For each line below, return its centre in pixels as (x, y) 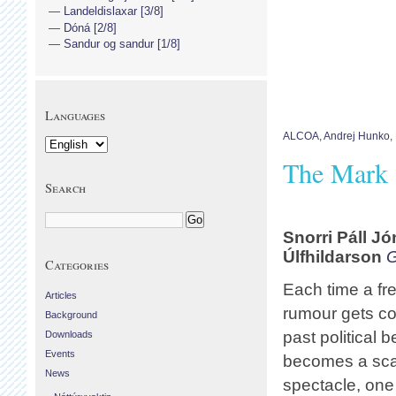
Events (60, 353)
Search (65, 187)
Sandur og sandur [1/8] (122, 43)
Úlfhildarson (335, 257)
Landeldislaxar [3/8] (114, 11)
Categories (77, 264)
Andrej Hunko (357, 137)
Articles (61, 295)
